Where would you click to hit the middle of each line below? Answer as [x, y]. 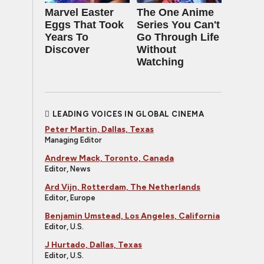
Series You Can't [178, 25]
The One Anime [175, 12]
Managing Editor [73, 140]
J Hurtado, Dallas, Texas [93, 245]
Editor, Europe [70, 198]
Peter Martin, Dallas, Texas [99, 129]
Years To [67, 37]
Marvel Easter [79, 12]
